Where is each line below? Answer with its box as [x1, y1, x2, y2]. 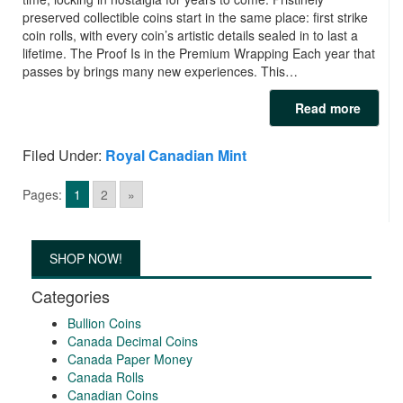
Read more [288, 99, 361, 118]
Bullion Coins [67, 314, 141, 333]
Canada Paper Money [67, 350, 193, 369]
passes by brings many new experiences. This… [22, 62, 298, 81]
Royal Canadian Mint [105, 145, 246, 166]
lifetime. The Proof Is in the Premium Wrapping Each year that [22, 44, 375, 63]
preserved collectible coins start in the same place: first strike [22, 8, 368, 27]
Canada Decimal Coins [67, 332, 198, 351]
